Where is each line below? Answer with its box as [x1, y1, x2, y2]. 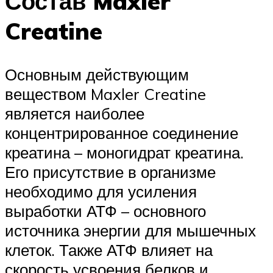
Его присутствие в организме [5, 162, 216, 182]
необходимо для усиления [5, 182, 197, 202]
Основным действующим [5, 65, 189, 85]
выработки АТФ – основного [5, 201, 206, 221]
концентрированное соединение [5, 123, 238, 143]
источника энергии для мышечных [5, 221, 256, 241]
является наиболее [5, 104, 144, 124]
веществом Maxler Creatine [5, 84, 206, 104]
